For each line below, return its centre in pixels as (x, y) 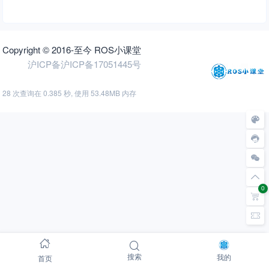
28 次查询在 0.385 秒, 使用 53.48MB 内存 (70, 93)
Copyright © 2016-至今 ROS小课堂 (72, 50)
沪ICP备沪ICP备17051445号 (85, 64)
